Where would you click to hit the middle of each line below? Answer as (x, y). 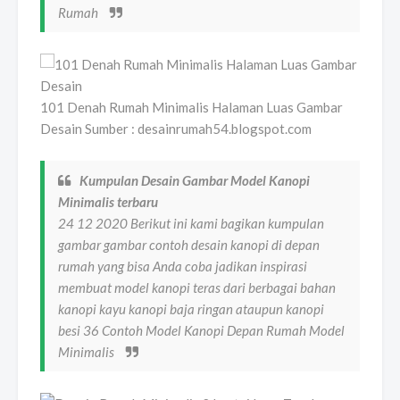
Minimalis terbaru (108, 201)
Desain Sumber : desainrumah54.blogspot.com (176, 128)
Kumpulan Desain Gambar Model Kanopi (195, 180)
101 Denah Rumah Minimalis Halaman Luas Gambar (192, 107)
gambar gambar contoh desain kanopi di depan (189, 244)
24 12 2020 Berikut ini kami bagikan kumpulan (191, 223)
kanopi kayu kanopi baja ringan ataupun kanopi (191, 308)
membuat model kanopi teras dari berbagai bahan (197, 287)
